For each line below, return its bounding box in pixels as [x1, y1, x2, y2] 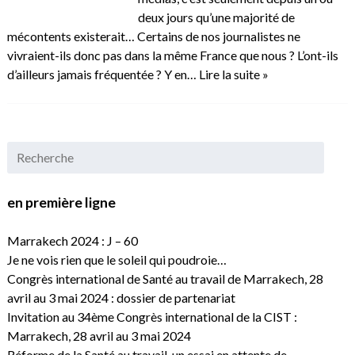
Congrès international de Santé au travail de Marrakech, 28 [6, 271, 323, 287]
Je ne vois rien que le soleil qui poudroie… [6, 252, 227, 268]
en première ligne [6, 193, 116, 211]
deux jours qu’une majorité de [137, 10, 295, 25]
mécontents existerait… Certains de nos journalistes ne [6, 29, 300, 44]
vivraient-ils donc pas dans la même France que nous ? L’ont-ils [6, 48, 338, 63]
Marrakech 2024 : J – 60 [6, 233, 138, 249]
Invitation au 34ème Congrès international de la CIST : [6, 309, 297, 325]
